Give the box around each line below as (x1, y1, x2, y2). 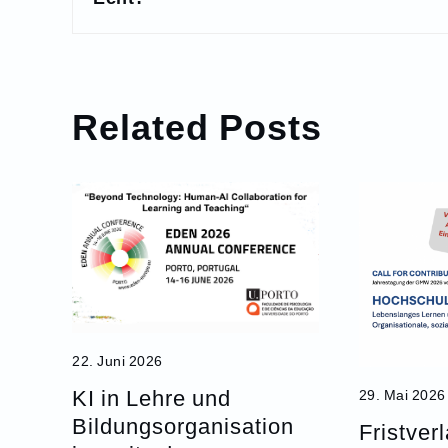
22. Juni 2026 (72, 352, 163, 370)
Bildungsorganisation (72, 410, 294, 441)
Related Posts (72, 99, 322, 150)
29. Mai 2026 (358, 385, 446, 403)
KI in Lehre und (72, 382, 231, 413)
